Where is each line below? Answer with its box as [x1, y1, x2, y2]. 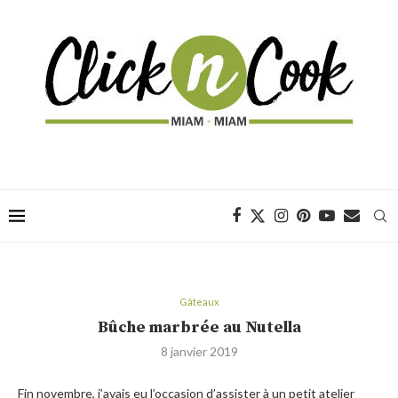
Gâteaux [179, 296, 219, 307]
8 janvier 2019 [160, 344, 238, 359]
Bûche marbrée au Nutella [97, 317, 301, 338]
